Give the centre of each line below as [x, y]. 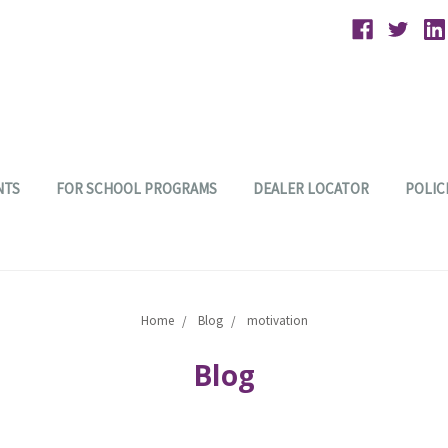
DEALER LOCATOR [311, 188]
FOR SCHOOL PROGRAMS [136, 188]
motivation [277, 320]
